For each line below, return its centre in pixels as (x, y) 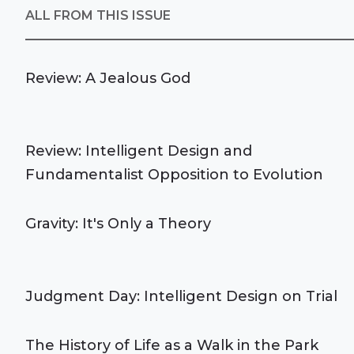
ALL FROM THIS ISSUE (98, 15)
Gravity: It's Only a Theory (118, 224)
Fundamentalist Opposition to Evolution (174, 175)
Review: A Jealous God (108, 78)
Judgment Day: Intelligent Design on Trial (181, 296)
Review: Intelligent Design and (139, 151)
